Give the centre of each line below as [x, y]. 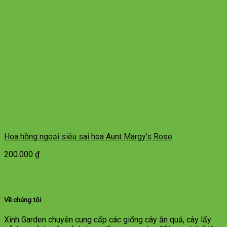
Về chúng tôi [23, 200]
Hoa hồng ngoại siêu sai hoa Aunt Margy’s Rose [88, 137]
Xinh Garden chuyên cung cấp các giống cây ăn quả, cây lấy [108, 219]
